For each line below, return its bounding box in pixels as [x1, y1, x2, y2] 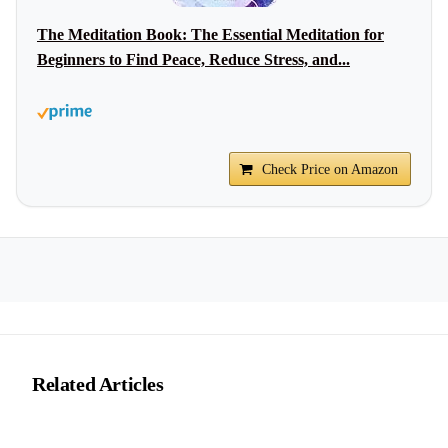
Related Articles [32, 373, 164, 395]
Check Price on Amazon [262, 162, 398, 177]
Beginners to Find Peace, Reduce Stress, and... [37, 51, 350, 68]
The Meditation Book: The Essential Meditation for [37, 26, 384, 43]
